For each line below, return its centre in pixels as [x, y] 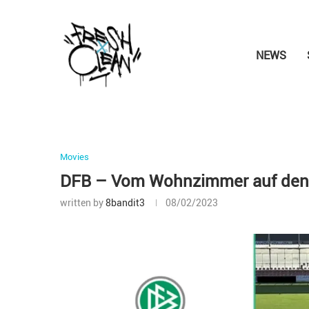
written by [83, 202]
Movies [74, 156]
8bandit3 [125, 202]
